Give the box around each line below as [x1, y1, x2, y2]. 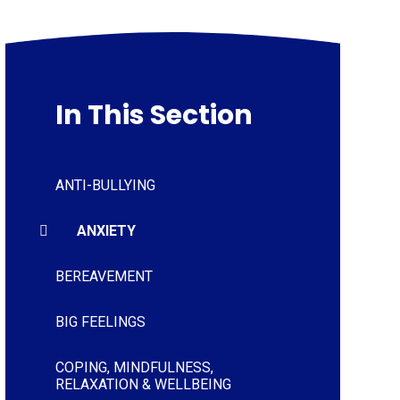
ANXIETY [76, 221, 136, 239]
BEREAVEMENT [54, 267, 153, 285]
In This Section [54, 96, 253, 134]
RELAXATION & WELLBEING [54, 375, 231, 393]
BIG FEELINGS [54, 312, 146, 330]
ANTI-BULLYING [54, 176, 155, 194]
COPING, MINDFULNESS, [54, 358, 213, 376]
